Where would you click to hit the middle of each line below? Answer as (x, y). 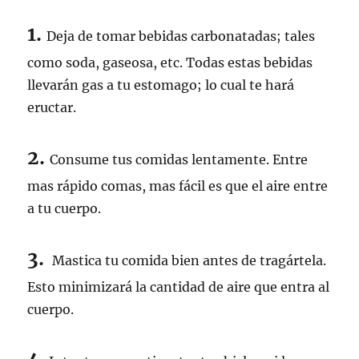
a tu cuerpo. (65, 208)
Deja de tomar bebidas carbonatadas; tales (181, 36)
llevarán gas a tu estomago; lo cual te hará (161, 85)
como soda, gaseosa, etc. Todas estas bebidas (170, 63)
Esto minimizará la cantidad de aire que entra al (179, 287)
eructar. (52, 107)
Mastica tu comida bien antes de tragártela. (188, 260)
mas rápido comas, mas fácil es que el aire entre (178, 186)
